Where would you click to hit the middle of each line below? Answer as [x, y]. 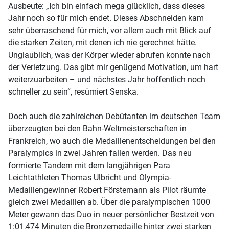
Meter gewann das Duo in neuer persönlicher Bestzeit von [111, 214]
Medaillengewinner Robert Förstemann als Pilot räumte [107, 190]
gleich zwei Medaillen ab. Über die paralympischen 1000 [109, 202]
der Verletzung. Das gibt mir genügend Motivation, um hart [113, 67]
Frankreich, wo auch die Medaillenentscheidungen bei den [112, 141]
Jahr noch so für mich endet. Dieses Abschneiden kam [106, 18]
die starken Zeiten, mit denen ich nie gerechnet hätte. [102, 42]
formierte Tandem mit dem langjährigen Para [89, 165]
